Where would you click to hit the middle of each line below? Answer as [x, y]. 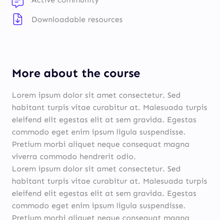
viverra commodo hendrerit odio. [74, 156]
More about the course [76, 73]
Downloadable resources [77, 19]
